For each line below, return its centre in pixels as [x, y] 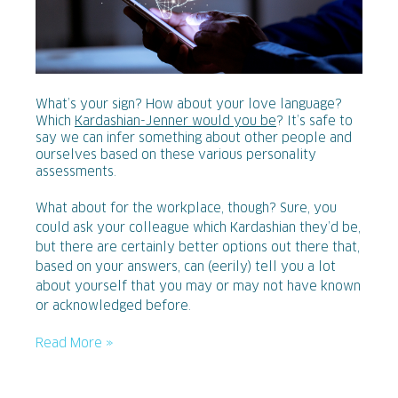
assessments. [78, 173]
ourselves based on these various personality [176, 156]
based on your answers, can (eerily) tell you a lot [186, 268]
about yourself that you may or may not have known [198, 287]
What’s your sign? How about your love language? [189, 105]
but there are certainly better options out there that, [198, 248]
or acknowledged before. [115, 307]
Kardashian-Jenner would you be [175, 122]
